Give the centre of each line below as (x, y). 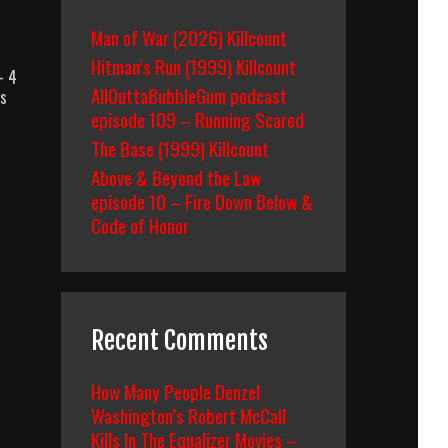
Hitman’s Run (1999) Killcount (193, 66)
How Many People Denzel (175, 391)
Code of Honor (140, 225)
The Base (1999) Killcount (180, 148)
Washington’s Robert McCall (188, 415)
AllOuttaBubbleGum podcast (189, 95)
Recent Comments (179, 340)
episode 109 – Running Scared (197, 119)
